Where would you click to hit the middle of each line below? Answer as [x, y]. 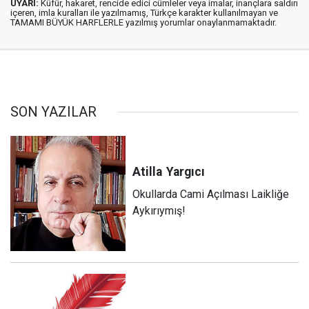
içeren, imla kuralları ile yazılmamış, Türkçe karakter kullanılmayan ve [144, 13]
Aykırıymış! [159, 210]
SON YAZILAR [53, 112]
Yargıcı [186, 171]
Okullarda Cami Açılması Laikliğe [211, 194]
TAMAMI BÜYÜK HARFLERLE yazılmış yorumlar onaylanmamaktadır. [143, 22]
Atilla [148, 171]
